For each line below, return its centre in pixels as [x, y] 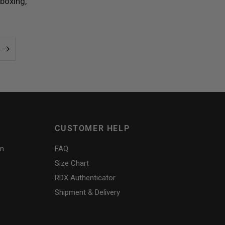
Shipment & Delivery [88, 192]
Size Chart [72, 163]
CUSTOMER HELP [92, 128]
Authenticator [92, 178]
